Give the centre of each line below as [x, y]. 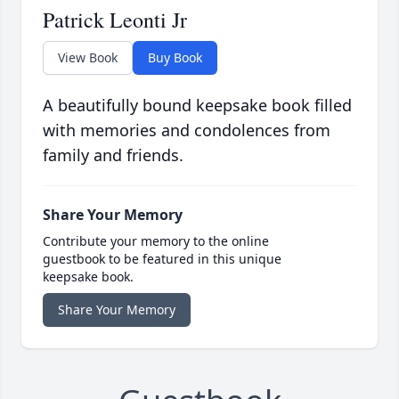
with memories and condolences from [187, 130]
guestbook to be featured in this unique [162, 259]
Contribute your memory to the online [156, 241]
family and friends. [113, 155]
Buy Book [175, 58]
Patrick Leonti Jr [115, 20]
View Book [88, 58]
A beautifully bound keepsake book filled [197, 106]
